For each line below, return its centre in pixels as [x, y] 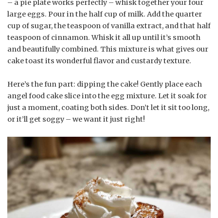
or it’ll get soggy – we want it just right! [76, 119]
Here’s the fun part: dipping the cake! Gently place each [105, 84]
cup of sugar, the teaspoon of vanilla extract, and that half [109, 26]
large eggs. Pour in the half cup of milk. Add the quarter [105, 14]
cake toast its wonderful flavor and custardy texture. [99, 61]
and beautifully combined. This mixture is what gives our [108, 49]
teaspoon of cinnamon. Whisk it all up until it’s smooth [104, 38]
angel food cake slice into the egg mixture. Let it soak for [107, 96]
